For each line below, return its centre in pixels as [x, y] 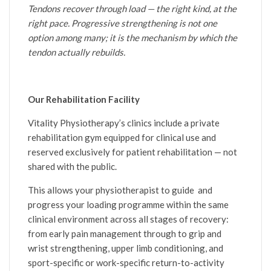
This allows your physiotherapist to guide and [120, 190]
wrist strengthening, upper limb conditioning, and [126, 248]
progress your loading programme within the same [128, 204]
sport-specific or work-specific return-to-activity [126, 262]
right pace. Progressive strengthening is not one [122, 23]
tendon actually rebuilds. [77, 52]
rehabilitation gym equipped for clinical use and [122, 137]
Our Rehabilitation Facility [84, 99]
